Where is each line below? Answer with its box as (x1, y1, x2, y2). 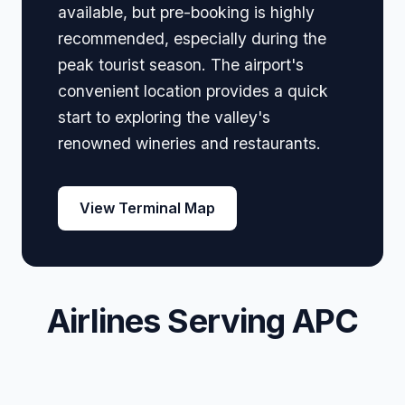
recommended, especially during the (58, 28, 326, 48)
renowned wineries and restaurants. (58, 133, 321, 153)
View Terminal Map (80, 199, 215, 218)
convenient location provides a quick (58, 80, 328, 100)
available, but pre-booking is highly (58, 2, 315, 22)
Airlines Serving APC (46, 301, 359, 342)
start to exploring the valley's (58, 107, 270, 127)
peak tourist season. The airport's (58, 54, 304, 74)
